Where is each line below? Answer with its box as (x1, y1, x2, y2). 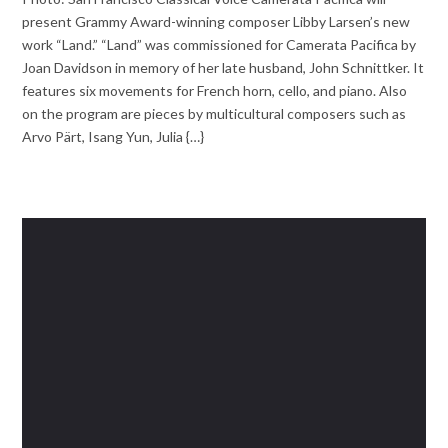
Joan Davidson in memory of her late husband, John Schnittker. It (22, 58, 425, 76)
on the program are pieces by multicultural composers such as (22, 104, 407, 122)
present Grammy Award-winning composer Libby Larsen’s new (22, 12, 411, 30)
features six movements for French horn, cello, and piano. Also (22, 81, 408, 99)
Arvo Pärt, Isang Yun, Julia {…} (22, 127, 205, 145)
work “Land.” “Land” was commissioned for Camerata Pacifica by (22, 35, 417, 53)
